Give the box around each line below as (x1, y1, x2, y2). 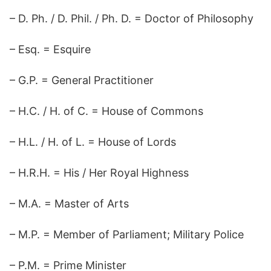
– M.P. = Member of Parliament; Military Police (10, 228, 244, 241)
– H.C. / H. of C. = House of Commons (10, 105, 203, 117)
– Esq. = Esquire (10, 43, 91, 56)
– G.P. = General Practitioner (10, 74, 154, 87)
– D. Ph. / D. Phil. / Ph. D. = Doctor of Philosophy (10, 12, 253, 25)
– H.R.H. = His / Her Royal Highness (10, 166, 189, 179)
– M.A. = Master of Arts (10, 197, 129, 210)
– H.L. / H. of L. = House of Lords (10, 135, 176, 148)
